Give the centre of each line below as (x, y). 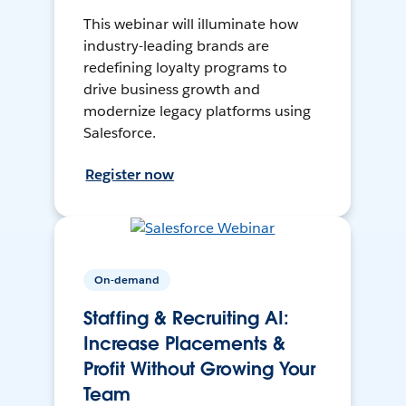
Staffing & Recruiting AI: (186, 319)
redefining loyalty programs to (185, 68)
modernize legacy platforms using (197, 111)
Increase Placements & (184, 344)
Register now (130, 175)
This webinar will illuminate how (191, 24)
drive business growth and (172, 90)
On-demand (127, 280)
